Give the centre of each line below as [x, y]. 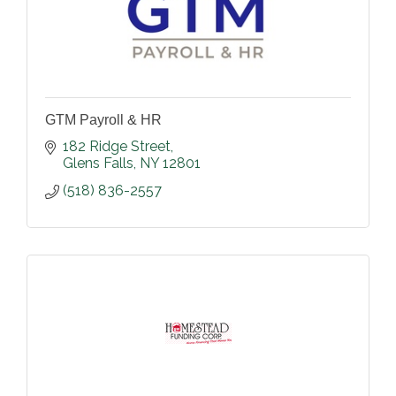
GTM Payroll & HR [103, 120]
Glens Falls [98, 164]
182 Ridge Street [117, 147]
